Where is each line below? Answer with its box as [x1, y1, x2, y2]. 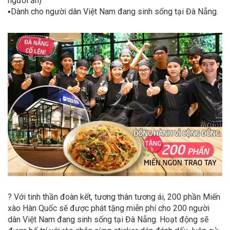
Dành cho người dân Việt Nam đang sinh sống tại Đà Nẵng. [11, 7, 218, 16]
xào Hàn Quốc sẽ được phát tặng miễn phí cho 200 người [8, 203, 209, 213]
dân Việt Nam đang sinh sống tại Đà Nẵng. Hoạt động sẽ [8, 214, 208, 224]
